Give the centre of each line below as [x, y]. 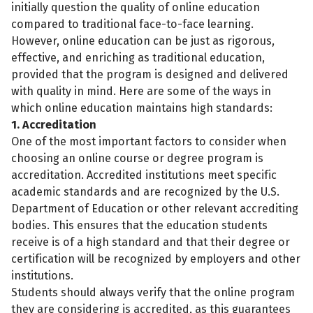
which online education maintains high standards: [142, 108]
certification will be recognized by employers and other [156, 259]
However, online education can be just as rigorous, [143, 41]
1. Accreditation [54, 124]
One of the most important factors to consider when [149, 141]
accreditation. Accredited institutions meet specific [144, 175]
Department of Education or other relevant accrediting [155, 208]
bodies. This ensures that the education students [140, 225]
